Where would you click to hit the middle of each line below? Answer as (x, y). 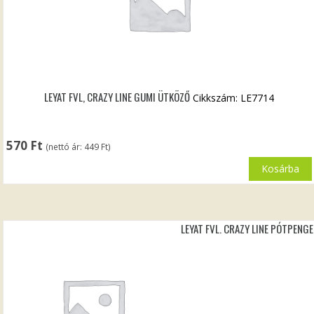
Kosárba (280, 169)
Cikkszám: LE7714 (234, 98)
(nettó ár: (65, 147)
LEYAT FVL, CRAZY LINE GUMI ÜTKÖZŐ (117, 97)
